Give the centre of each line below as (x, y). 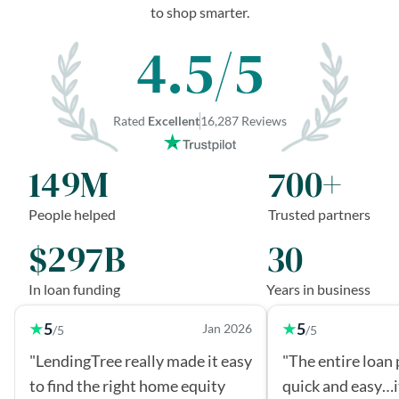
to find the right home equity (127, 385)
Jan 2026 (227, 328)
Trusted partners (319, 214)
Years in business (318, 289)
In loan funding (74, 289)
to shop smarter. (199, 12)
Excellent (173, 120)
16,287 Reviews (243, 120)
